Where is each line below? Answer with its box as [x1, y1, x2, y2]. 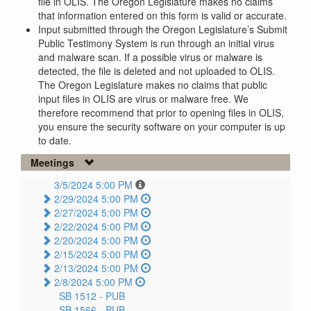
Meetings [31, 155, 74, 170]
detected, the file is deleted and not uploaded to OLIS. [38, 64, 275, 78]
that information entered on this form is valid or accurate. [38, 8, 287, 23]
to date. [38, 133, 72, 148]
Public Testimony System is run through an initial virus [38, 36, 274, 51]
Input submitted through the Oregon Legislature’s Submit [38, 22, 287, 37]
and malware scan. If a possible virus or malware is [38, 50, 262, 65]
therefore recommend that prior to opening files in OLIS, [38, 106, 284, 120]
